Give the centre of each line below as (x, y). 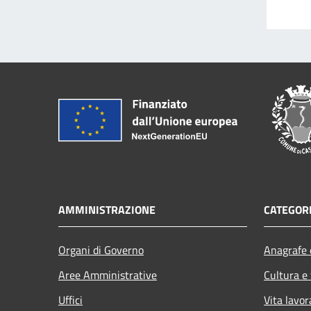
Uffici (70, 300)
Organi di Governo (101, 250)
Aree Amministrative (108, 275)
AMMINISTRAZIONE (107, 209)
